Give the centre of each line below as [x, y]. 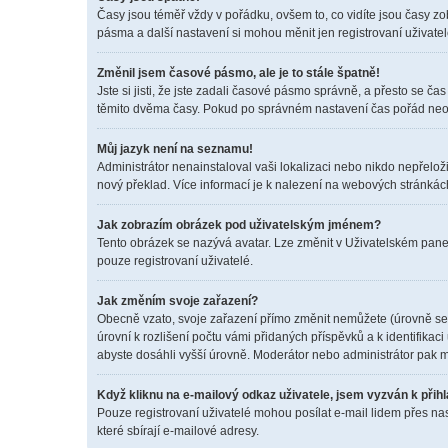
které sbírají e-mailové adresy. [178, 431]
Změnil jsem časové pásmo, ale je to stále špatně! [238, 73]
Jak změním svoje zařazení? [177, 301]
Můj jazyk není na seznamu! [175, 149]
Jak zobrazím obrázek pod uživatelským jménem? [239, 225]
